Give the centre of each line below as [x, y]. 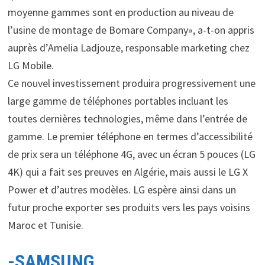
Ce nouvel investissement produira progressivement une [131, 83]
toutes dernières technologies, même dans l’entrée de [127, 118]
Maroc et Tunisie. [45, 225]
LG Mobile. [30, 65]
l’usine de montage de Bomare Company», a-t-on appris [131, 30]
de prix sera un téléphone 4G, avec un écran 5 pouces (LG [131, 154]
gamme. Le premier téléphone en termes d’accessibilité [130, 136]
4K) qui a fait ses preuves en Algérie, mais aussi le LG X [127, 172]
